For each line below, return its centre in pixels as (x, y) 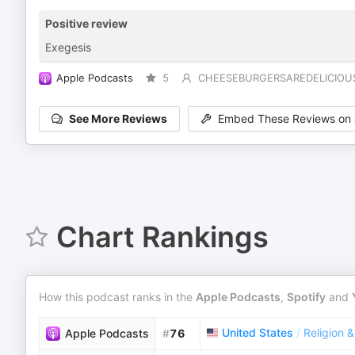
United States (258, 332)
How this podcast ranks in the (117, 297)
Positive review (86, 23)
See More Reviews (118, 119)
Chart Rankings (162, 237)
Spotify (306, 297)
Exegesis (68, 47)
